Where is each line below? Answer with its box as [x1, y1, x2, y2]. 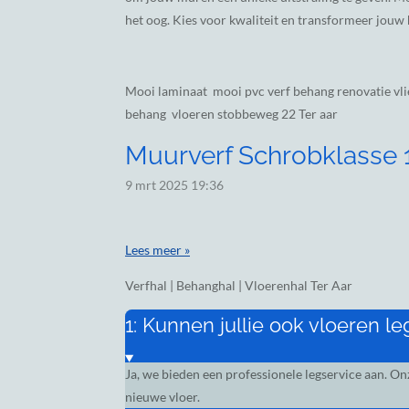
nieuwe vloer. [125, 389, 200, 405]
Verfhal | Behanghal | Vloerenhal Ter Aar [125, 278, 352, 294]
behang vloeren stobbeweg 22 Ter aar [125, 106, 338, 122]
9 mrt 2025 [125, 177, 188, 194]
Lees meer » [125, 242, 190, 258]
